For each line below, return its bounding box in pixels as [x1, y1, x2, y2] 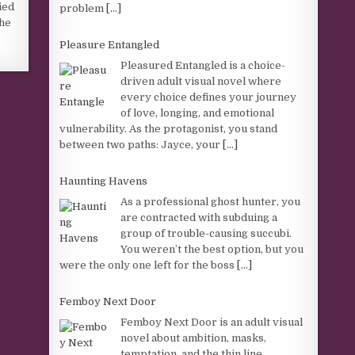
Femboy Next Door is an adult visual [120, 315, 303, 328]
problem [59, 2, 107, 14]
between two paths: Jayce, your [59, 138, 223, 151]
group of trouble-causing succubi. [120, 227, 292, 239]
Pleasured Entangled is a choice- [120, 59, 286, 71]
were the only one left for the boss [59, 258, 238, 271]
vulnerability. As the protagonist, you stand [59, 122, 278, 135]
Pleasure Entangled [59, 39, 160, 51]
